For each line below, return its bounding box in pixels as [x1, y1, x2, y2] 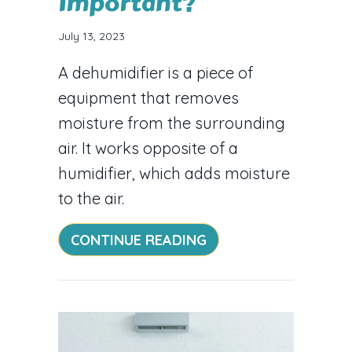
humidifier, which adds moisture [58, 163, 290, 183]
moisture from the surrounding [58, 112, 285, 133]
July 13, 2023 [58, 28, 125, 43]
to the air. [58, 188, 124, 208]
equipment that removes [58, 87, 239, 108]
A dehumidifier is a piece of [58, 62, 253, 82]
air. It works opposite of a [58, 137, 238, 158]
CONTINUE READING [71, 230, 207, 249]
